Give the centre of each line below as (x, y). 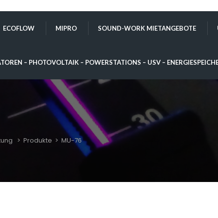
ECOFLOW (19, 28)
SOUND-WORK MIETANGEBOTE (147, 28)
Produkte (38, 140)
